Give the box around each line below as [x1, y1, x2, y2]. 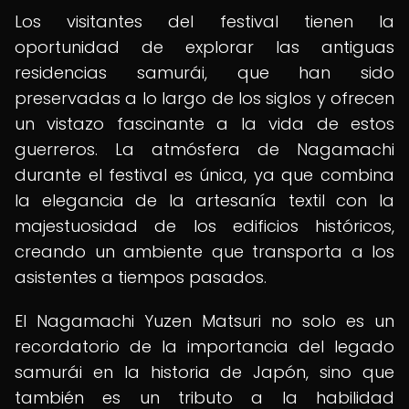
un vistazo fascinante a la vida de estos [15, 112, 394, 135]
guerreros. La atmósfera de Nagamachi [15, 138, 394, 161]
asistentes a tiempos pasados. [15, 266, 267, 288]
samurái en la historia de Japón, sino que [15, 361, 394, 383]
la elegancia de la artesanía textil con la [15, 189, 394, 212]
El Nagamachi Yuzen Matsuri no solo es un [15, 309, 394, 332]
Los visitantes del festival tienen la [15, 10, 394, 33]
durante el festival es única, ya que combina [15, 163, 394, 186]
